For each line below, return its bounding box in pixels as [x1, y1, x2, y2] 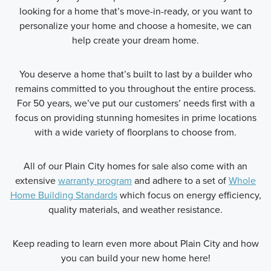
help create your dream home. [72, 33, 199, 47]
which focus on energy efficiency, [117, 188, 261, 201]
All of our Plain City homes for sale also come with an [24, 158, 247, 172]
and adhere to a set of [132, 173, 229, 187]
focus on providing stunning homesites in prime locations [15, 110, 256, 124]
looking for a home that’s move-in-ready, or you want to [19, 4, 252, 18]
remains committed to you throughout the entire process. [15, 81, 256, 95]
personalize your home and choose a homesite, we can [19, 18, 252, 32]
